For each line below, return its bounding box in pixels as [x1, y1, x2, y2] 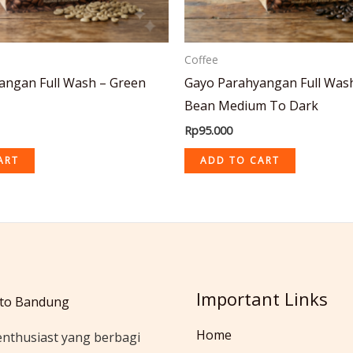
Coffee [184, 51, 218, 67]
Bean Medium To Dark [184, 96, 318, 114]
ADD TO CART [200, 153, 280, 167]
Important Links [196, 286, 328, 310]
